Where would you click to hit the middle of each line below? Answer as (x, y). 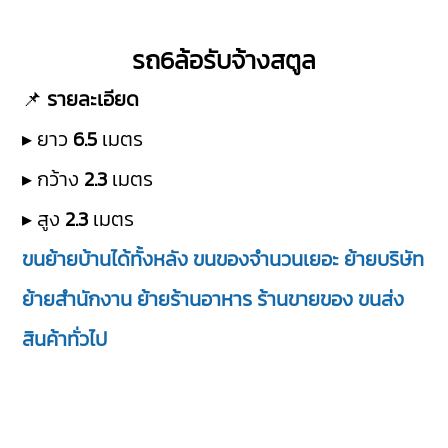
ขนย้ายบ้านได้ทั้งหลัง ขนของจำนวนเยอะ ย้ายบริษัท (223, 259)
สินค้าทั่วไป (65, 339)
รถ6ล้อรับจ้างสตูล (224, 60)
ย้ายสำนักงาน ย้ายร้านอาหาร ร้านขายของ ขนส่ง (213, 299)
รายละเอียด (93, 99)
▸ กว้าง (53, 179)
